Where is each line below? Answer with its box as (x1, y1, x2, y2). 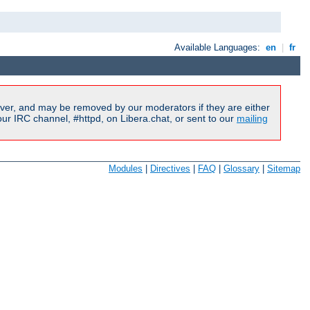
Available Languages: (174, 42, 264, 53)
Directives (150, 163, 190, 174)
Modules (109, 163, 143, 174)
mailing (237, 112, 268, 124)
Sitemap (267, 163, 300, 174)
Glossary (224, 163, 259, 174)
